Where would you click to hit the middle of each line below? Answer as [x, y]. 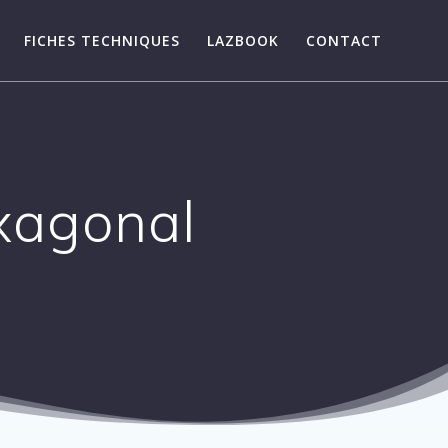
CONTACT [344, 40]
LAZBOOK [243, 40]
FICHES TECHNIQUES [101, 40]
